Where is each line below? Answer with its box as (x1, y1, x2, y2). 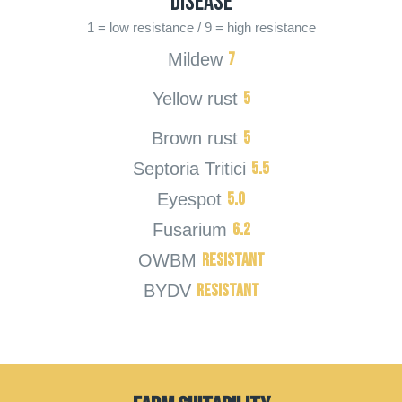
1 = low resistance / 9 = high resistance (86, 19, 316, 35)
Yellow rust (152, 88, 238, 109)
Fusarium (152, 219, 227, 240)
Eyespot (157, 188, 222, 209)
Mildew (167, 48, 223, 69)
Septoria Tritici (133, 158, 246, 179)
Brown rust (152, 127, 238, 148)
